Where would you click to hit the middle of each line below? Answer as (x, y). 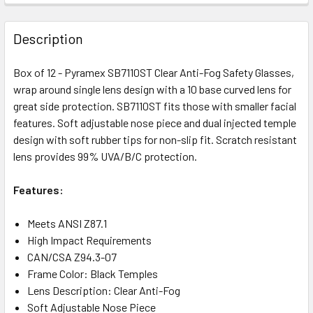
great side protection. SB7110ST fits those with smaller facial (155, 105)
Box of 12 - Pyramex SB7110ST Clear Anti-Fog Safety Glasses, (154, 72)
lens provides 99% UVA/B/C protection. (105, 156)
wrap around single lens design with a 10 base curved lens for (152, 89)
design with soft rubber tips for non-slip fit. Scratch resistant (155, 139)
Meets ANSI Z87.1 (67, 223)
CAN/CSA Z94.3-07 (72, 256)
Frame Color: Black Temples (93, 273)
